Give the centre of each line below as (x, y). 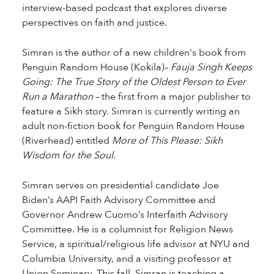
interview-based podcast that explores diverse (124, 8)
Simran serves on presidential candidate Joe (120, 185)
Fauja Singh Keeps (211, 67)
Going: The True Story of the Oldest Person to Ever (134, 82)
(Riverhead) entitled (67, 141)
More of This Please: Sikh (167, 141)
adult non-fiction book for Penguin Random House (133, 126)
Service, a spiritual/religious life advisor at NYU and (135, 244)
